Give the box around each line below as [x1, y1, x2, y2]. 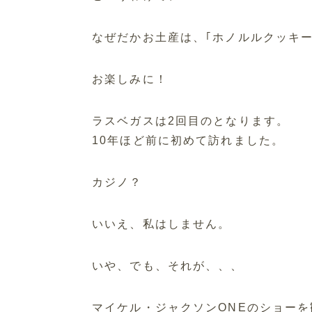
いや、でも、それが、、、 [92, 260, 244, 272]
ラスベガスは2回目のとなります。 [92, 115, 290, 127]
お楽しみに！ [92, 73, 168, 86]
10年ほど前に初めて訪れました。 [92, 134, 285, 147]
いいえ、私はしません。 [92, 218, 231, 231]
